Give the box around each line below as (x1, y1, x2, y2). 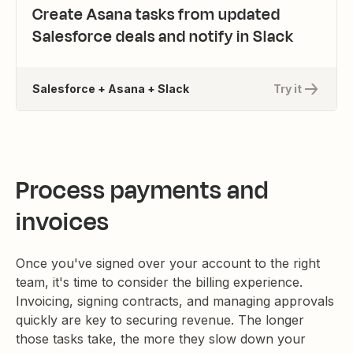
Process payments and (16, 173, 269, 208)
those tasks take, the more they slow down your (16, 331, 306, 347)
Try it (273, 81, 302, 95)
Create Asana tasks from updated (32, 3, 281, 26)
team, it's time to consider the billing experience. (16, 274, 303, 290)
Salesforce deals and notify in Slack (32, 25, 294, 48)
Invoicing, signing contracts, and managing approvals (16, 293, 334, 309)
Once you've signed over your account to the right (16, 255, 320, 271)
